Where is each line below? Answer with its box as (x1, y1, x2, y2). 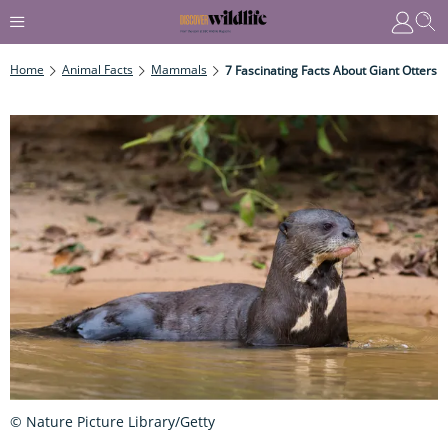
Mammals (151, 60, 207, 78)
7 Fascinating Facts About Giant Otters (225, 61, 437, 79)
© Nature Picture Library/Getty (10, 411, 215, 431)
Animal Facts (62, 60, 133, 78)
